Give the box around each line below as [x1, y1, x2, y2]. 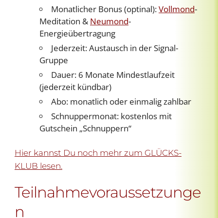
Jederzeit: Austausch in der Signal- [51, 42, 178, 54]
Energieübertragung [39, 28, 115, 39]
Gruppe [39, 54, 68, 66]
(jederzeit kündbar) [39, 81, 111, 93]
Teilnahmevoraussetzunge [15, 183, 201, 202]
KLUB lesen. [15, 161, 62, 171]
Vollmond [159, 3, 195, 15]
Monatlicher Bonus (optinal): [51, 3, 159, 15]
